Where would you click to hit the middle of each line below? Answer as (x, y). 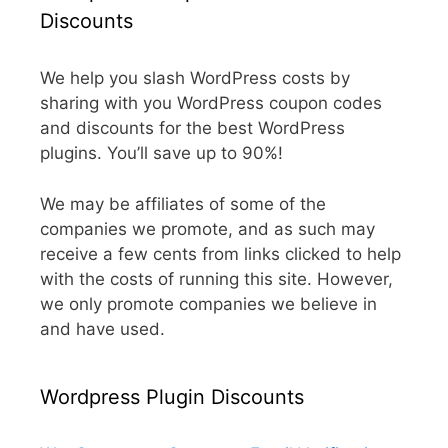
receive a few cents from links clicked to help (220, 253)
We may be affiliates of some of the (183, 203)
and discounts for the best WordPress (192, 128)
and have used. (102, 328)
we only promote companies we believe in (208, 303)
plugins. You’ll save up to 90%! (161, 153)
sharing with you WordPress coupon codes (211, 103)
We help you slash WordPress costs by (195, 78)
